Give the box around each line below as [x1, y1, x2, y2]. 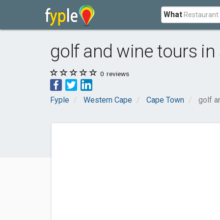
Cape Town [146, 95, 184, 105]
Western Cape [83, 95, 132, 105]
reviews [105, 70, 129, 78]
